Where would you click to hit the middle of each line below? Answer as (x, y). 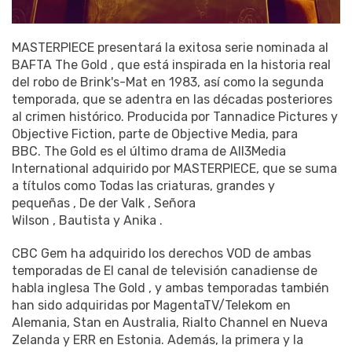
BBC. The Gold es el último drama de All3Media (149, 152)
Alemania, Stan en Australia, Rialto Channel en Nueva (170, 323)
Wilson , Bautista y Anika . (87, 221)
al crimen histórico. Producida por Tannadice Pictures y (175, 117)
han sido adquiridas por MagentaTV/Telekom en (151, 306)
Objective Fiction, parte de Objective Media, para (155, 134)
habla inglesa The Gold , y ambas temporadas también (170, 288)
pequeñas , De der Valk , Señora (104, 203)
